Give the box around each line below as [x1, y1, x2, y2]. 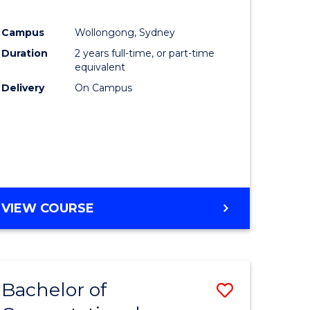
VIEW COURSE [1, 201, 95, 217]
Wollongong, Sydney [75, 26, 176, 39]
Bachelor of [1, 278, 107, 302]
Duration [1, 47, 48, 60]
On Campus [75, 82, 133, 95]
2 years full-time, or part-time [75, 47, 215, 60]
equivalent [75, 61, 126, 74]
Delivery [1, 82, 45, 95]
